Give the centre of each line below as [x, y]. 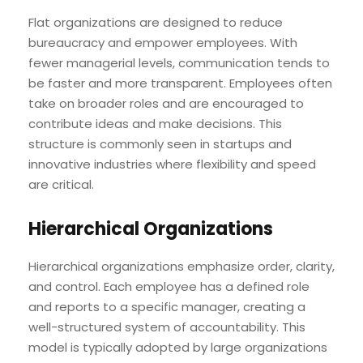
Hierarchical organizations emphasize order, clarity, [181, 266]
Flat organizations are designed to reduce [156, 22]
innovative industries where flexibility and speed [172, 164]
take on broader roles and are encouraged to [166, 103]
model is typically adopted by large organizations [178, 347]
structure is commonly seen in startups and [160, 143]
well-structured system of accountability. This [167, 327]
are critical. [61, 184]
